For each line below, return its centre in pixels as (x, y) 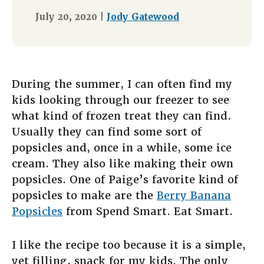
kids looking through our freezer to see (121, 100)
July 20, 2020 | (71, 17)
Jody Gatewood (143, 17)
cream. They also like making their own (123, 164)
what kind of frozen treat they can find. (121, 116)
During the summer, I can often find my (122, 84)
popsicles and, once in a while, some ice (122, 148)
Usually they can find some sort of (107, 132)
